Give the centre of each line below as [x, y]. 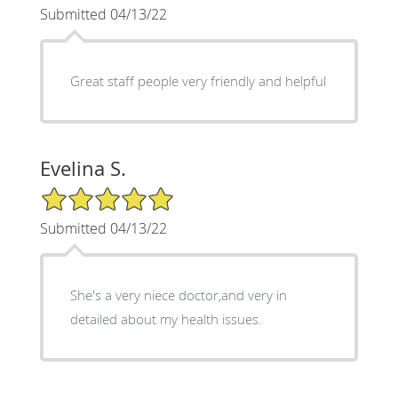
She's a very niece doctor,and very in [178, 295]
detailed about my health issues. [166, 318]
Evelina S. [83, 168]
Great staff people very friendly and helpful [198, 80]
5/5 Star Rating [84, 193]
